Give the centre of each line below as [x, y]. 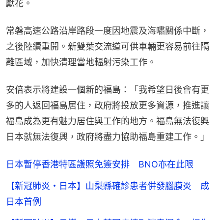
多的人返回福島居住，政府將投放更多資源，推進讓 [108, 105]
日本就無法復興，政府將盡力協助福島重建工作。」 [108, 137]
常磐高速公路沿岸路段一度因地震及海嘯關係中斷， [108, 30]
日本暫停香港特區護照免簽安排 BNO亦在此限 [100, 164]
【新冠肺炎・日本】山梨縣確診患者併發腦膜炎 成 [108, 186]
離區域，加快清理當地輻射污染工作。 [81, 62]
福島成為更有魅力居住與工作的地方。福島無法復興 [108, 121]
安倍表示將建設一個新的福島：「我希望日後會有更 [108, 89]
